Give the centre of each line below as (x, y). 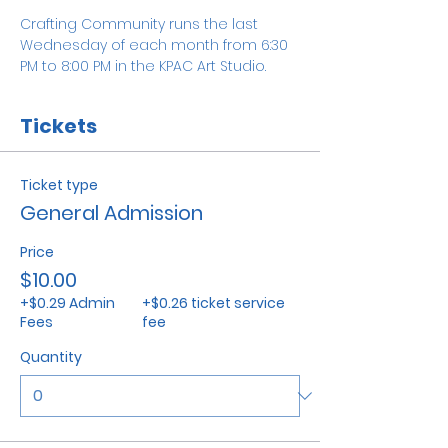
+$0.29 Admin (67, 302)
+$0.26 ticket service (213, 302)
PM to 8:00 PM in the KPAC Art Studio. (145, 65)
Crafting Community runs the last (141, 23)
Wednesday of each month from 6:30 (156, 44)
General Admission (111, 212)
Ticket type (59, 184)
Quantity (51, 356)
